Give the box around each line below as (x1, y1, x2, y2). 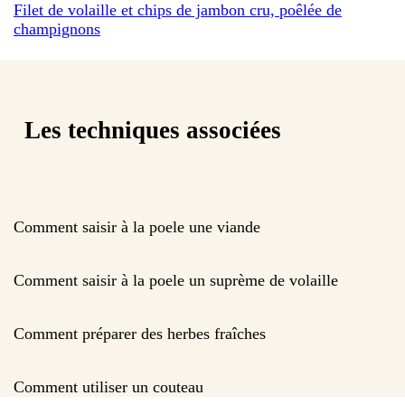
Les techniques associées (24, 117, 281, 145)
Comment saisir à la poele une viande (14, 217, 260, 236)
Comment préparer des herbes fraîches (14, 324, 266, 343)
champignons (14, 19, 100, 38)
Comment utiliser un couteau (14, 377, 203, 396)
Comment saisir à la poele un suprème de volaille (14, 270, 338, 289)
